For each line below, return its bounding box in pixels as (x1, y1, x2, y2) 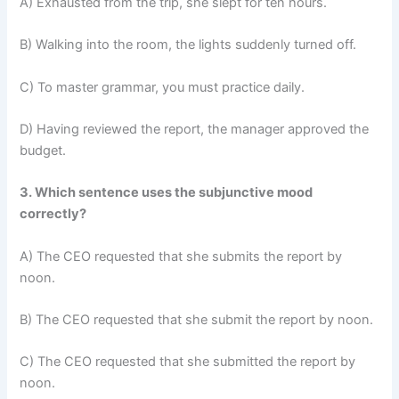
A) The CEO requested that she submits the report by (20, 248, 343, 265)
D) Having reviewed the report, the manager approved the (20, 120, 370, 137)
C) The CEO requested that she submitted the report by (20, 354, 356, 370)
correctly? (20, 206, 87, 223)
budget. (20, 142, 67, 159)
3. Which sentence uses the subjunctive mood (20, 184, 313, 201)
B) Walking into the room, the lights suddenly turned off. (20, 37, 357, 53)
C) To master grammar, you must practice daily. (20, 78, 305, 95)
